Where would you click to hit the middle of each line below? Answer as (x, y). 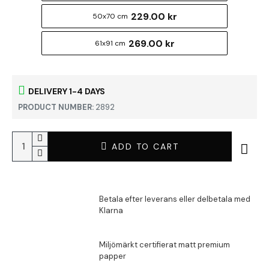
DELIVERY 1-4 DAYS (67, 91)
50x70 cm (110, 16)
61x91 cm (110, 43)
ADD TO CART (145, 146)
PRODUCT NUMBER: (56, 107)
